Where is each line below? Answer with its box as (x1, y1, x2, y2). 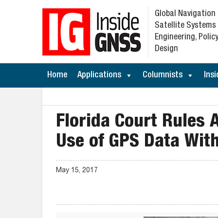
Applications (77, 71, 121, 80)
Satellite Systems (155, 21, 216, 30)
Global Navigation (155, 10, 216, 18)
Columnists (143, 71, 182, 80)
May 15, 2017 (56, 167, 98, 174)
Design (155, 45, 178, 54)
